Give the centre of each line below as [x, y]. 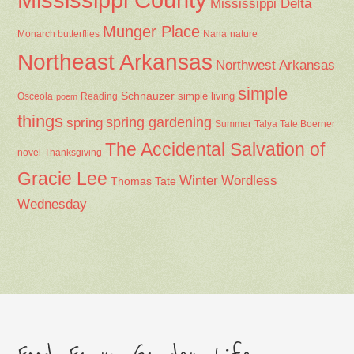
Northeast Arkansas [115, 62]
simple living [207, 96]
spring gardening [159, 122]
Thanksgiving [73, 152]
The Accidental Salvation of [215, 149]
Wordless [250, 180]
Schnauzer [148, 95]
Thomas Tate [144, 181]
